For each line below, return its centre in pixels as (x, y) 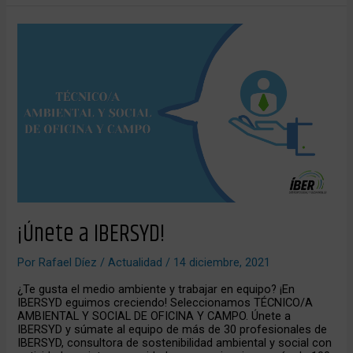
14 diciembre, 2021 (222, 263)
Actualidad (136, 263)
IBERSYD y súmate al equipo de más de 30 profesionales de (173, 329)
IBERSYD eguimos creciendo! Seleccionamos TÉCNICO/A (165, 302)
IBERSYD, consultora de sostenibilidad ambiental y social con (175, 342)
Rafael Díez (70, 263)
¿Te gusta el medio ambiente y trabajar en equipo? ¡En (156, 289)
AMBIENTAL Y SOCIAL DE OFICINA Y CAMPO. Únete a (154, 316)
